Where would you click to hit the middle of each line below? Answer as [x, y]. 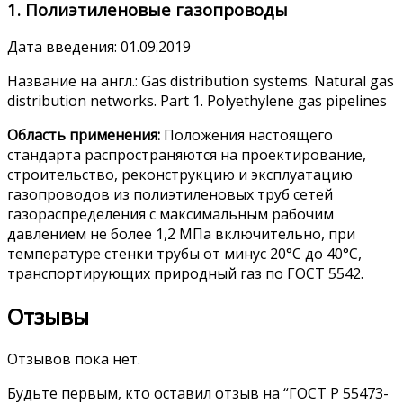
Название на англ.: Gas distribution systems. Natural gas [201, 81]
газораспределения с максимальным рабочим [170, 215]
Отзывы [48, 317]
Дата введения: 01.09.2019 [99, 47]
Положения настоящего [246, 135]
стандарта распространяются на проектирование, [187, 155]
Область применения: [84, 135]
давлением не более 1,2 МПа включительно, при [181, 234]
